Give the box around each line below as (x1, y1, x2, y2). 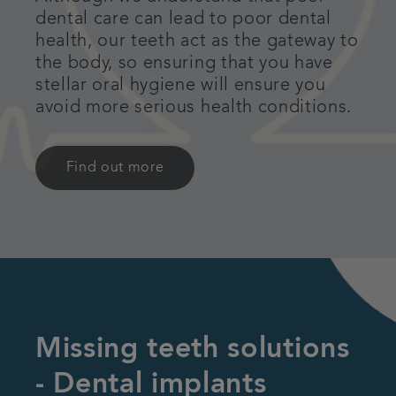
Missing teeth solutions (35, 336, 350, 364)
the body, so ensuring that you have (35, 55, 333, 72)
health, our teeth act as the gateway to (35, 33, 359, 50)
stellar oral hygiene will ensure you (35, 77, 326, 95)
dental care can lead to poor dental (35, 11, 331, 28)
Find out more (65, 161, 164, 175)
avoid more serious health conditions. (35, 99, 352, 117)
